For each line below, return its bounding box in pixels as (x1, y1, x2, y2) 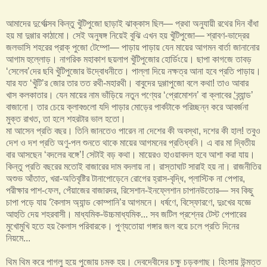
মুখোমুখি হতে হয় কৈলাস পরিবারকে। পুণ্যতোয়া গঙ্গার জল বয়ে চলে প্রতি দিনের (6, 221, 239, 231)
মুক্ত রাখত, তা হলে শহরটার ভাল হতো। (6, 113, 126, 124)
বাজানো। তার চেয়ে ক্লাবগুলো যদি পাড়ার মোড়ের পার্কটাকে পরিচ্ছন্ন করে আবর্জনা (6, 101, 249, 112)
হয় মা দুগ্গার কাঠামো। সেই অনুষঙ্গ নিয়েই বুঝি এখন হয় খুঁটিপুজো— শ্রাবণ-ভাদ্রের (6, 30, 249, 41)
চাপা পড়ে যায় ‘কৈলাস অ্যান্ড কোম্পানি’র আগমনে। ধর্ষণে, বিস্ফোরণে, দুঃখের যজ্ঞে (6, 197, 251, 207)
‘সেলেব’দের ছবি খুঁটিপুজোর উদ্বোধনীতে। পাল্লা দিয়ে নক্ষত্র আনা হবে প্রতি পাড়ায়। (6, 66, 261, 76)
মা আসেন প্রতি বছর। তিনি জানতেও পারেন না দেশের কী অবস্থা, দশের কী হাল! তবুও (6, 125, 260, 136)
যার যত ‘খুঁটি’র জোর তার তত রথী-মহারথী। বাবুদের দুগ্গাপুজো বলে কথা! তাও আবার (6, 77, 249, 88)
